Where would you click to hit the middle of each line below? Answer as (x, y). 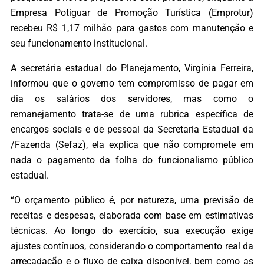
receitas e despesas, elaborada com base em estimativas (132, 216)
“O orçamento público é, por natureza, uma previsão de (132, 200)
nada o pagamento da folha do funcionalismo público (132, 160)
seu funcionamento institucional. (79, 43)
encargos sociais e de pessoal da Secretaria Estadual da (132, 129)
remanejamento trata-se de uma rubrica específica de (132, 114)
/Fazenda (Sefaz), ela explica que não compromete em (132, 144)
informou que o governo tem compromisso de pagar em (132, 83)
